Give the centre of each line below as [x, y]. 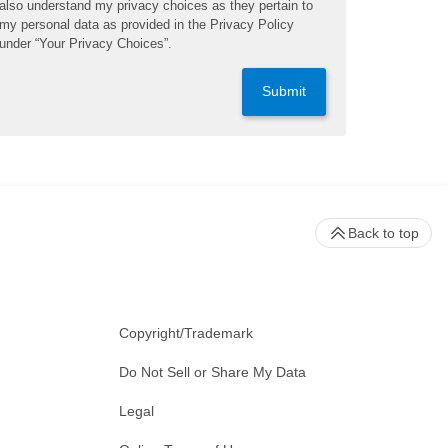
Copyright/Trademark [186, 333]
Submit [283, 92]
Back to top [383, 233]
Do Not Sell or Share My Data [212, 372]
